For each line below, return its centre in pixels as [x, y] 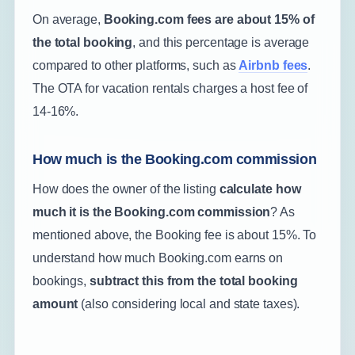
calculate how [260, 189]
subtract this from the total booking [193, 281]
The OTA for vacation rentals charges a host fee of [170, 88]
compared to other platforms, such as [136, 65]
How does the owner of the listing [126, 189]
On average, [68, 19]
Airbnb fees [273, 65]
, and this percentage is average [221, 42]
